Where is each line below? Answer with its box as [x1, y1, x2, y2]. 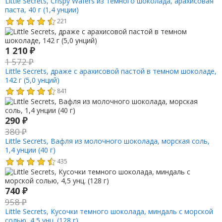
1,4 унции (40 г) [4, 145, 55, 155]
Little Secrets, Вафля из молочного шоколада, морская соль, [4, 136, 210, 146]
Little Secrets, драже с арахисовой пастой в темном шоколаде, [4, 66, 217, 76]
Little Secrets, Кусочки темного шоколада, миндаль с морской [4, 207, 213, 217]
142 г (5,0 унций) [4, 75, 59, 85]
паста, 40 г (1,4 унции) [4, 4, 79, 14]
